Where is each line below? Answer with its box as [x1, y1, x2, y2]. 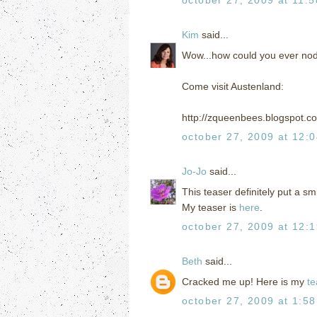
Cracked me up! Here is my [182, 275, 307, 287]
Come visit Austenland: [182, 80, 284, 92]
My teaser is [182, 201, 239, 213]
